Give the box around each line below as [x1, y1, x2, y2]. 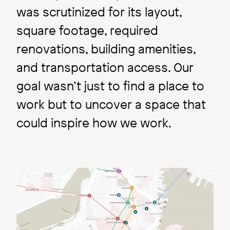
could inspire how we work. [16, 114, 171, 131]
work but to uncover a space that [16, 96, 206, 113]
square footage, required [16, 22, 158, 39]
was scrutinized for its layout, [16, 4, 182, 21]
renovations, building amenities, [16, 41, 196, 57]
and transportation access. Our [16, 59, 194, 76]
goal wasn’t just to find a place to [16, 78, 204, 94]
